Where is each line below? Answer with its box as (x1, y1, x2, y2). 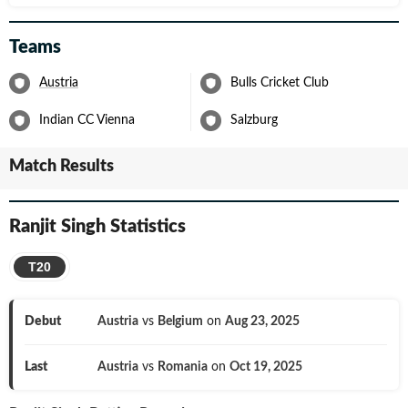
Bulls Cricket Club (230, 76, 329, 89)
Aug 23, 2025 (224, 315, 300, 328)
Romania (157, 361, 208, 373)
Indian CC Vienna (39, 114, 135, 127)
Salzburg (230, 114, 278, 127)
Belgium (157, 315, 203, 328)
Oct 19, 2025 (229, 361, 302, 373)
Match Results (9, 158, 114, 175)
